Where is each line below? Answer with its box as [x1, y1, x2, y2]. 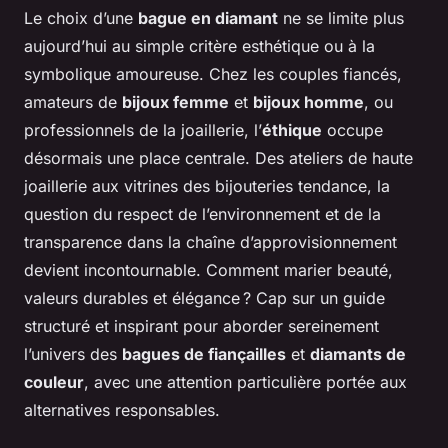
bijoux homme [253, 91, 364, 112]
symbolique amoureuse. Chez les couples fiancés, [24, 63, 402, 84]
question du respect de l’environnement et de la [24, 203, 381, 224]
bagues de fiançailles [122, 343, 286, 364]
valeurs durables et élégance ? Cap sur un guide [24, 287, 385, 308]
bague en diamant [138, 7, 278, 28]
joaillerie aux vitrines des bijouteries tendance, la [24, 175, 390, 196]
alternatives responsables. [24, 399, 220, 420]
